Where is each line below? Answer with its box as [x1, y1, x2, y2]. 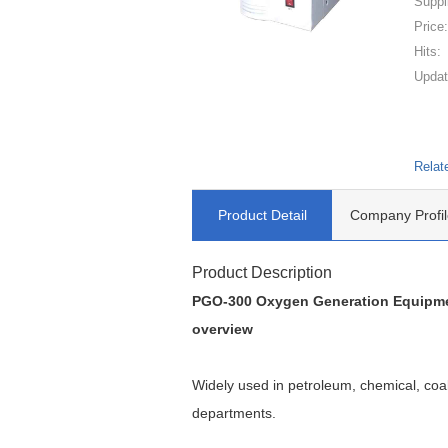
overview [192, 320, 253, 337]
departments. [192, 404, 276, 421]
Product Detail [217, 207, 307, 224]
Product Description [192, 263, 332, 281]
